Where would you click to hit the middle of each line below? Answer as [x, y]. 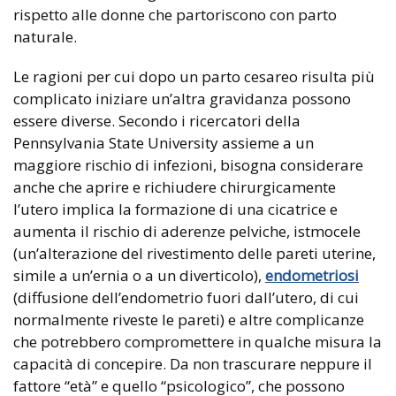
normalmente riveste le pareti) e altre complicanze [189, 320]
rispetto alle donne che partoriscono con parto [175, 15]
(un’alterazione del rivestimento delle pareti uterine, [194, 254]
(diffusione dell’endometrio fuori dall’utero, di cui [186, 298]
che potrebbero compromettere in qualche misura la [198, 342]
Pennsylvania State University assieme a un [164, 143]
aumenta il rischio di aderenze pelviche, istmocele [187, 232]
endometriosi [312, 276]
